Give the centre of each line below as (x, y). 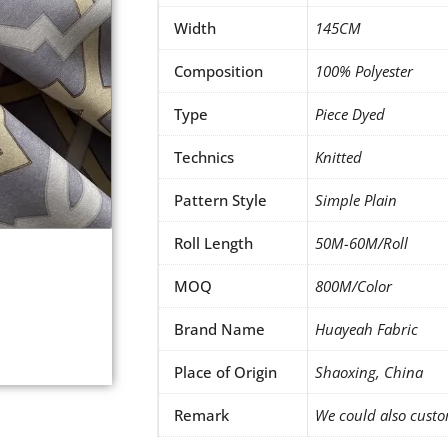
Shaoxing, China (369, 372)
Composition (218, 71)
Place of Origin (225, 372)
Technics (204, 157)
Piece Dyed (350, 114)
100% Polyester (364, 71)
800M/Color (353, 286)
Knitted (338, 157)
